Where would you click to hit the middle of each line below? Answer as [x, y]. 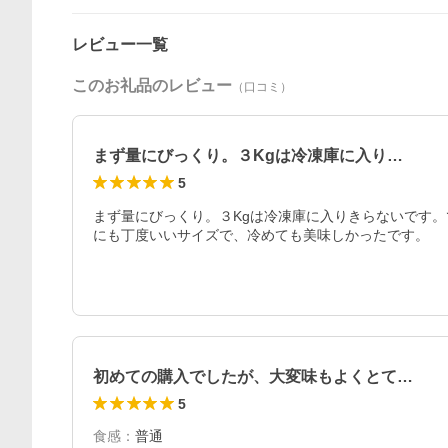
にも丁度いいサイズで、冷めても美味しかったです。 [261, 235]
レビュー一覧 [120, 44]
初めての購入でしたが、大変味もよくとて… [253, 376]
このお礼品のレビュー [152, 85]
